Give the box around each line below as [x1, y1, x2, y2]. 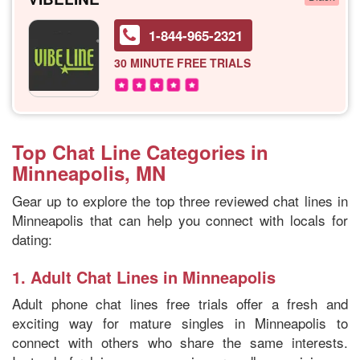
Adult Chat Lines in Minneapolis [31, 265, 276, 289]
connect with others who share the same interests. [12, 332, 348, 353]
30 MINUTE [114, 54, 174, 71]
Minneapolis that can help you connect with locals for [12, 210, 348, 231]
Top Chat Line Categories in [12, 138, 268, 166]
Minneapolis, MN [12, 159, 166, 187]
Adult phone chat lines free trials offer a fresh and [12, 293, 348, 314]
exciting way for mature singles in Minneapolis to [12, 313, 348, 333]
